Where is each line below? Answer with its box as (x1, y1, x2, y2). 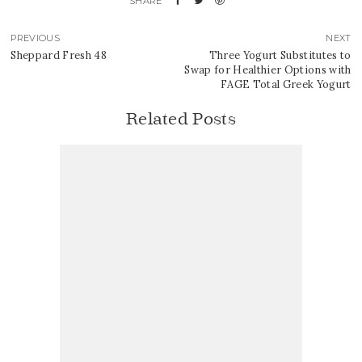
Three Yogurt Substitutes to (208, 48, 351, 62)
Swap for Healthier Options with (184, 63, 351, 77)
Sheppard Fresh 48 (11, 48, 107, 62)
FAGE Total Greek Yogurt (220, 78, 351, 91)
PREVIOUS (11, 32, 61, 44)
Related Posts (125, 107, 237, 131)
